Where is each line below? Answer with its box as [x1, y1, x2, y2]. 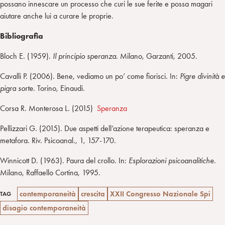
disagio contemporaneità [3, 203, 86, 212]
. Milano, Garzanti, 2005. [116, 51, 197, 61]
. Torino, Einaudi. [33, 83, 85, 93]
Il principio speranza [53, 51, 116, 61]
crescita [81, 189, 105, 198]
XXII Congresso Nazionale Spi [110, 189, 210, 198]
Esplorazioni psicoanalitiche [129, 155, 214, 165]
